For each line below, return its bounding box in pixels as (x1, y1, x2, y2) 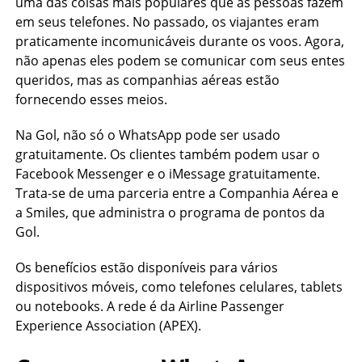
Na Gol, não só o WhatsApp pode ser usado (15, 126, 280, 144)
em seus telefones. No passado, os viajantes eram (15, 13, 319, 31)
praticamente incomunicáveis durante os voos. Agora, (15, 32, 344, 50)
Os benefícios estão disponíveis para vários (15, 259, 278, 276)
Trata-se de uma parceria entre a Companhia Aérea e (15, 184, 339, 202)
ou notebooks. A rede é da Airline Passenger (15, 297, 284, 315)
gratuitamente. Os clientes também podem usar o (15, 145, 320, 163)
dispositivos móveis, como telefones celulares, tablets (15, 278, 343, 296)
